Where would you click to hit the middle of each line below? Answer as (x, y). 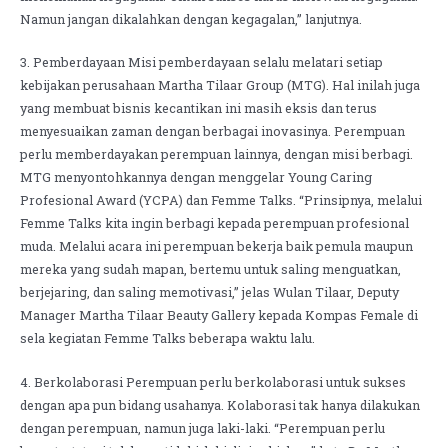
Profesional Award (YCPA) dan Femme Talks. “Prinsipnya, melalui (221, 200)
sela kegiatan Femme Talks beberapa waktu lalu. (167, 338)
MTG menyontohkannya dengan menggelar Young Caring (196, 177)
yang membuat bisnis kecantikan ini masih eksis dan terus (198, 108)
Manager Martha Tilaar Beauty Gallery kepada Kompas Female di (219, 315)
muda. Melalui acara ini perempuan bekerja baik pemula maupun (216, 246)
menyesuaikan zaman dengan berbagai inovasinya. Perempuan (212, 131)
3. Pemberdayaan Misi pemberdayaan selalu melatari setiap (201, 62)
